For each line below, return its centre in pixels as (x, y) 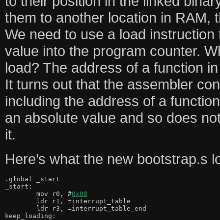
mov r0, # (54, 193)
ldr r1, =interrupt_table (20, 201)
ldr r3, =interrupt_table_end (20, 208)
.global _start (32, 179)
